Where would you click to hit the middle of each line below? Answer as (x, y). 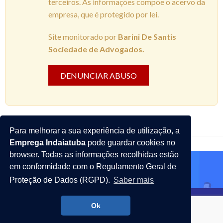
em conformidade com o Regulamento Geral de (93, 166)
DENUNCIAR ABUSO (99, 75)
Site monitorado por (83, 36)
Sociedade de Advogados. (97, 49)
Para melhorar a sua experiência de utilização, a (95, 130)
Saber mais (134, 180)
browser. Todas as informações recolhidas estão (94, 154)
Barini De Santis (147, 36)
